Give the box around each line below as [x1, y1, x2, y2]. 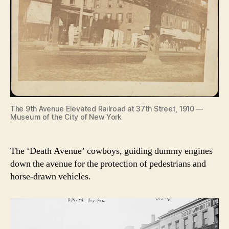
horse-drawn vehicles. [10, 170, 91, 182]
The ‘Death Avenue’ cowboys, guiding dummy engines [10, 145, 213, 157]
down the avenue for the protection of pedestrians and [10, 157, 206, 170]
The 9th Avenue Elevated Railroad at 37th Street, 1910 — [10, 104, 203, 113]
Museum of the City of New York [10, 112, 122, 121]
